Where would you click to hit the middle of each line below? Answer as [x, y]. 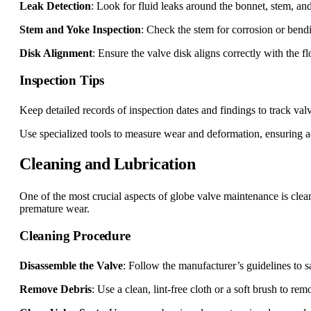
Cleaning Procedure [75, 236]
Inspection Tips [62, 81]
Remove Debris [56, 289]
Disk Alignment [56, 53]
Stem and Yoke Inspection [80, 30]
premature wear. [54, 209]
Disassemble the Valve [71, 266]
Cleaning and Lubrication [108, 164]
